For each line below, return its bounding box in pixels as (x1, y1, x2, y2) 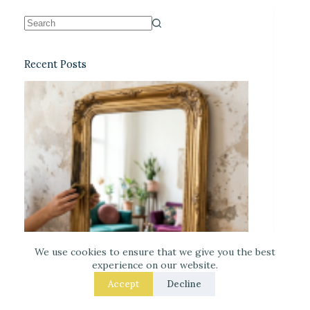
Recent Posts (24, 58, 86, 71)
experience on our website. (91, 259, 218, 271)
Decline (167, 278, 202, 290)
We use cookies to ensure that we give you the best (34, 246, 275, 258)
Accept (108, 278, 140, 290)
